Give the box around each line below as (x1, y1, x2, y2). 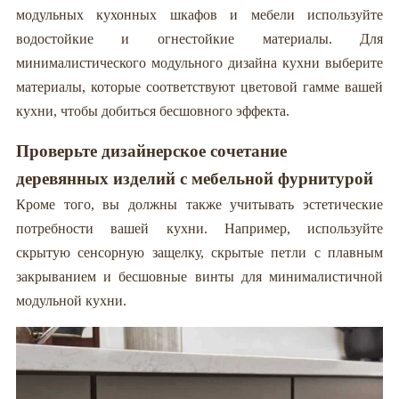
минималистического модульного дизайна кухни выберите (15, 55, 384, 71)
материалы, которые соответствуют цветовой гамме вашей (15, 79, 384, 95)
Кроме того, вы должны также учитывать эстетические (15, 197, 384, 213)
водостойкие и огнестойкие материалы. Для (15, 31, 384, 47)
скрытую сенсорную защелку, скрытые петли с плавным (15, 245, 384, 261)
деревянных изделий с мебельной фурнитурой (15, 169, 373, 189)
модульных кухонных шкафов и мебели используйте (15, 7, 384, 23)
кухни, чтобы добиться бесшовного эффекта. (15, 103, 289, 119)
